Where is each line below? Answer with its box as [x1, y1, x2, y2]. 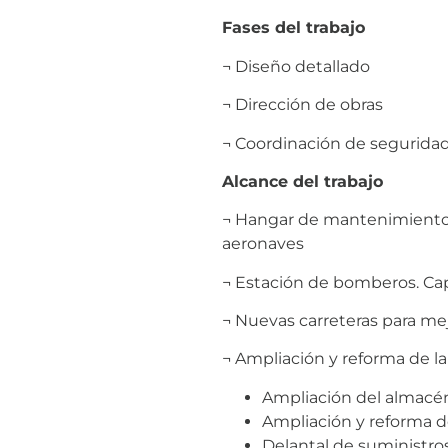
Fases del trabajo [222, 18, 365, 38]
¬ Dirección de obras [222, 95, 383, 115]
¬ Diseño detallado [222, 56, 370, 76]
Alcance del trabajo [222, 171, 383, 191]
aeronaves [222, 234, 304, 254]
